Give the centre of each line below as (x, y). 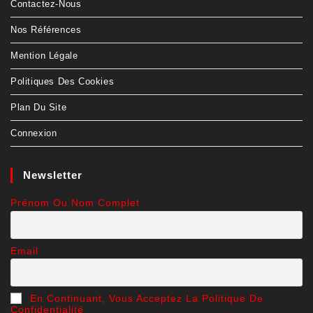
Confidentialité (47, 122)
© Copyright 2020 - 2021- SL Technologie (156, 213)
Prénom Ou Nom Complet (75, 15)
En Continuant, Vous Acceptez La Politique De (145, 111)
